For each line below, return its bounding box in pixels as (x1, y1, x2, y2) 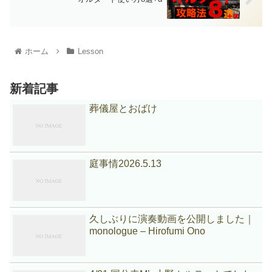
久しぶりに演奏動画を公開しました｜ (89, 213, 255, 224)
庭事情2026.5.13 (89, 158, 162, 169)
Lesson (77, 46, 103, 56)
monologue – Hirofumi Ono (89, 225, 206, 236)
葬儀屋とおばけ (89, 103, 158, 114)
